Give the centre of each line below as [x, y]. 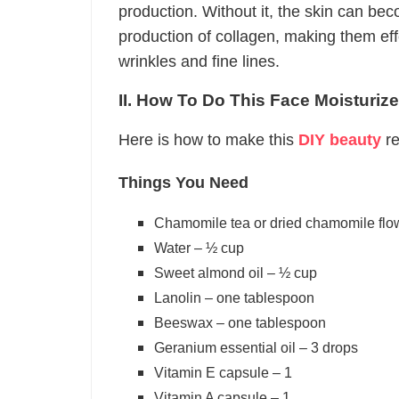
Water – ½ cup [199, 248]
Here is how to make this [208, 140]
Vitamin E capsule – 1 [223, 373]
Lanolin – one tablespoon [234, 298]
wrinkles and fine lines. [199, 61]
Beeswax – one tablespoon [240, 323]
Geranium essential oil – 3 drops [256, 348]
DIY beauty [340, 140]
